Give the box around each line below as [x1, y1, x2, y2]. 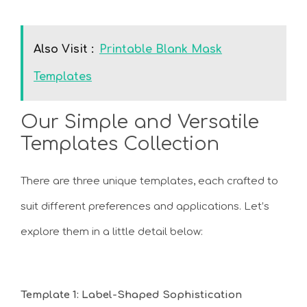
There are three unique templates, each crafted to [21, 175, 278, 187]
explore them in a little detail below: [21, 225, 203, 238]
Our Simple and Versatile [21, 111, 259, 132]
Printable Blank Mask [99, 42, 222, 56]
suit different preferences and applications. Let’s [21, 200, 269, 212]
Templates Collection [21, 133, 219, 154]
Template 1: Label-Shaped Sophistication [21, 289, 242, 301]
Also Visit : [34, 42, 94, 56]
